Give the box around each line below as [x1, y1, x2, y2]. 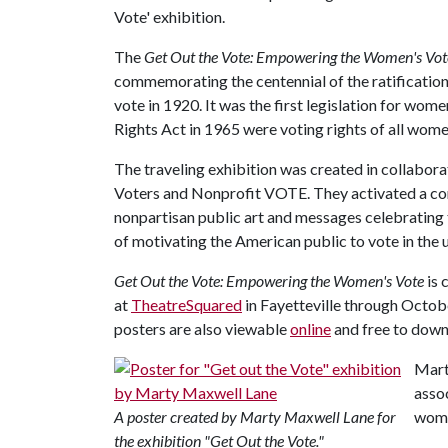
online [290, 319, 331, 338]
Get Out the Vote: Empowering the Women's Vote [114, 271, 427, 290]
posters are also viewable [114, 319, 290, 338]
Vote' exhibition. [114, 7, 225, 26]
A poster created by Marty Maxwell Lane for [114, 407, 396, 426]
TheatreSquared [131, 295, 242, 314]
